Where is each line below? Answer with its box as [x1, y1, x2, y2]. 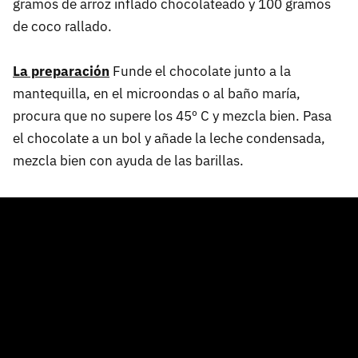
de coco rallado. [13, 17, 112, 35]
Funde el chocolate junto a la [109, 62, 291, 80]
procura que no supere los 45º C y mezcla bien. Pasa [13, 106, 332, 125]
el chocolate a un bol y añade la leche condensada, [13, 129, 325, 147]
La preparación [13, 62, 109, 80]
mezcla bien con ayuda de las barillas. [13, 151, 244, 169]
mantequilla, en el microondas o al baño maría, [13, 84, 300, 102]
